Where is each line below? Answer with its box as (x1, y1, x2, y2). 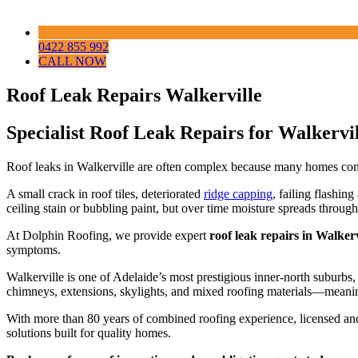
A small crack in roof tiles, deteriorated (6, 186, 204, 201)
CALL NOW (38, 54, 106, 68)
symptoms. (6, 242, 61, 257)
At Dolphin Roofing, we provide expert (6, 228, 209, 242)
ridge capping (204, 186, 272, 201)
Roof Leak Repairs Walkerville (6, 84, 262, 105)
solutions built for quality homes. (6, 325, 171, 340)
